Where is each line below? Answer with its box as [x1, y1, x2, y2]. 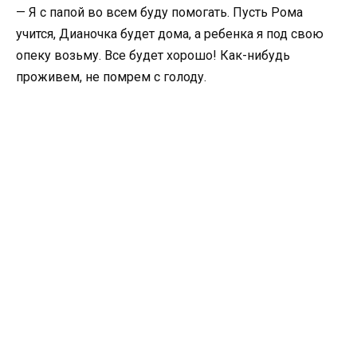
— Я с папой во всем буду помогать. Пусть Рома [16, 5, 303, 21]
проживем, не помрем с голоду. [16, 69, 210, 85]
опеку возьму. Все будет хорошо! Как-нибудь [16, 48, 290, 64]
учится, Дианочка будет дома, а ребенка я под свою [16, 26, 324, 42]
